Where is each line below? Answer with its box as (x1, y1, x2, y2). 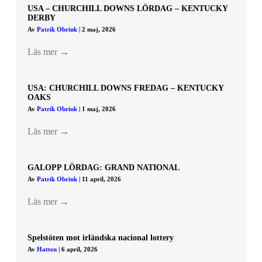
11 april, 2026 (81, 175, 121, 183)
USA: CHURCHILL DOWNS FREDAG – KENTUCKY (27, 84, 223, 93)
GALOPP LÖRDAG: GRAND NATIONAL (27, 163, 180, 173)
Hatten (36, 246, 58, 253)
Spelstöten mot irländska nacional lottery (27, 233, 174, 243)
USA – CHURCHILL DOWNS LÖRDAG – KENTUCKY (27, 4, 227, 13)
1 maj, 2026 (81, 105, 116, 113)
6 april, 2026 (61, 246, 98, 253)
